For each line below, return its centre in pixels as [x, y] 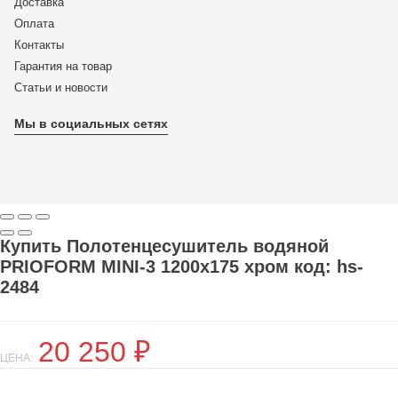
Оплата [34, 24]
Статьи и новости [61, 88]
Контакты [39, 45]
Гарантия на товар [63, 66]
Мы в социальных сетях [91, 123]
